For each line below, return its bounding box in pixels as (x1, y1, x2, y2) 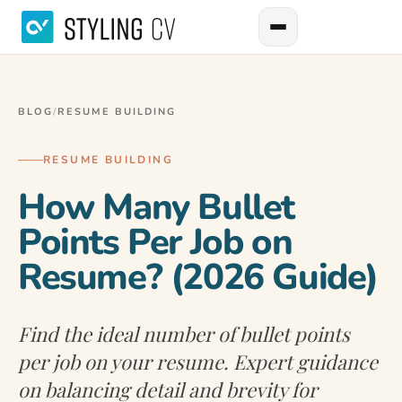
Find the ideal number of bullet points (18, 320, 350, 347)
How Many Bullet (18, 183, 295, 232)
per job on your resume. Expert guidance (18, 348, 378, 375)
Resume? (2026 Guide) (18, 253, 379, 301)
